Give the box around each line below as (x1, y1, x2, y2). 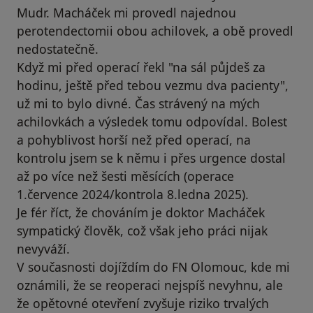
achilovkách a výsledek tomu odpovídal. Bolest (17, 112, 287, 130)
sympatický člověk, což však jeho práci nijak (17, 221, 268, 239)
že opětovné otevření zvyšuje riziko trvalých (17, 294, 269, 312)
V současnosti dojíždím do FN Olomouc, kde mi (17, 258, 290, 275)
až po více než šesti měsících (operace (17, 167, 234, 184)
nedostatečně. (17, 40, 99, 57)
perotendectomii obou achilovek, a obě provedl (17, 22, 293, 39)
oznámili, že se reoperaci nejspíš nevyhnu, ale (17, 276, 283, 293)
